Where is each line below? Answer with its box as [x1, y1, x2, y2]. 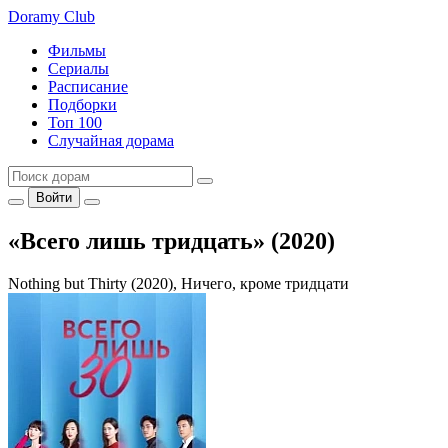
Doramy [8, 8, 64, 25]
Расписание [48, 78, 128, 95]
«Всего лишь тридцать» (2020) [8, 227, 335, 254]
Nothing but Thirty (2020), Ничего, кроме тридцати [8, 274, 349, 292]
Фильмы [48, 42, 106, 59]
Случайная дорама [48, 132, 174, 149]
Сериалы [48, 60, 109, 77]
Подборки [48, 96, 117, 113]
